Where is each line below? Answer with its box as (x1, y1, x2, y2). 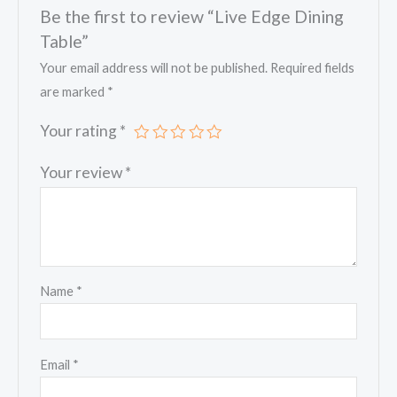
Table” (40, 30, 90, 51)
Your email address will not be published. (40, 60, 269, 76)
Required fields (270, 60, 355, 76)
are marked (40, 84, 108, 100)
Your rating (40, 121, 121, 141)
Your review (40, 163, 126, 183)
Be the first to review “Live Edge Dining (40, 5, 345, 27)
